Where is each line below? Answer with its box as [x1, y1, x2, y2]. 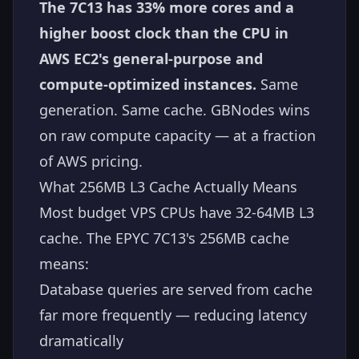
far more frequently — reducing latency [39, 305, 307, 325]
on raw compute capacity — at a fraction [39, 126, 316, 146]
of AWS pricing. [39, 151, 143, 171]
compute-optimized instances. [39, 75, 256, 95]
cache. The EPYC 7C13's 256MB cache [39, 228, 289, 248]
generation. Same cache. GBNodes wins [39, 100, 310, 120]
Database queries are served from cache [39, 280, 313, 300]
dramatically [39, 331, 123, 351]
